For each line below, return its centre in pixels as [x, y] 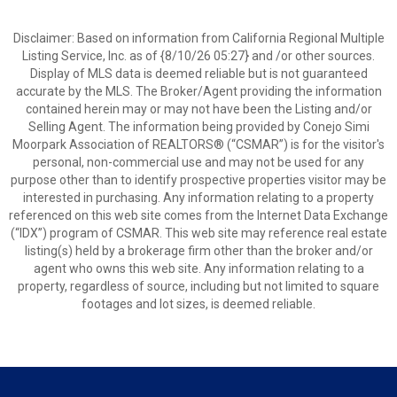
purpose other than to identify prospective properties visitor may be [198, 180]
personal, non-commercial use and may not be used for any [198, 162]
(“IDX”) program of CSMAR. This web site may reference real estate [198, 233]
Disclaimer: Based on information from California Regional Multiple [198, 38]
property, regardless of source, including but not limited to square [198, 286]
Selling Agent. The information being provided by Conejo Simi [198, 127]
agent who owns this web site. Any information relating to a [198, 269]
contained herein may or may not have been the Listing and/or [198, 109]
